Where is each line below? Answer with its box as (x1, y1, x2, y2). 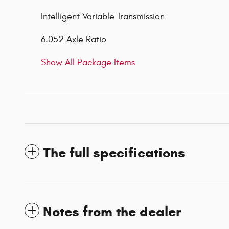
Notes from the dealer (43, 203, 181, 221)
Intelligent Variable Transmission (41, 11, 165, 22)
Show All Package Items (41, 57, 135, 68)
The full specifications (43, 144, 185, 162)
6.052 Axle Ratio (41, 34, 106, 45)
